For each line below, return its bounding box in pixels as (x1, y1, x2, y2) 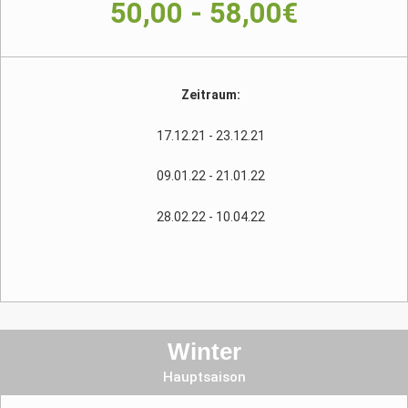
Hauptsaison (162, 369, 246, 385)
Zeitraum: (180, 87, 240, 103)
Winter (167, 338, 241, 365)
